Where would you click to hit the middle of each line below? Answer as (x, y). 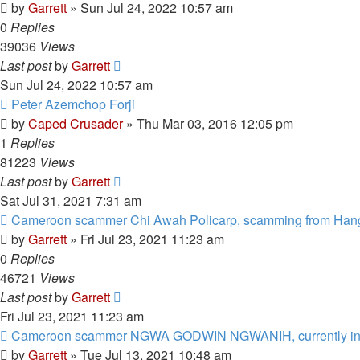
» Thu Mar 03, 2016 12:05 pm (208, 123)
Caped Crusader (76, 123)
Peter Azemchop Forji (73, 104)
